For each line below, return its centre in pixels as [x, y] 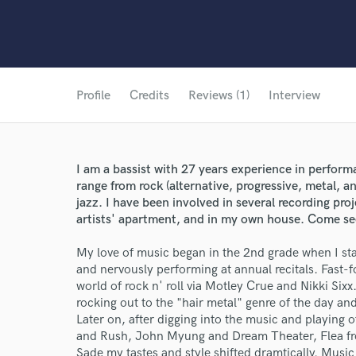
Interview [294, 96]
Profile [93, 96]
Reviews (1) [219, 96]
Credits [149, 96]
